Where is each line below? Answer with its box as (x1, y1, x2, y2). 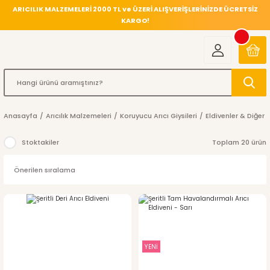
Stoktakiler (22, 137, 59, 147)
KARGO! (121, 16, 149, 25)
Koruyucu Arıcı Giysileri (120, 111, 197, 121)
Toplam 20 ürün (212, 137, 266, 147)
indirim (149, 219, 172, 228)
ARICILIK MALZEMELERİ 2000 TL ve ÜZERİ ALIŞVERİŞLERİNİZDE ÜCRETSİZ (12, 4, 258, 14)
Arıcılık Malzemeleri (46, 111, 111, 121)
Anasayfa (4, 111, 37, 121)
